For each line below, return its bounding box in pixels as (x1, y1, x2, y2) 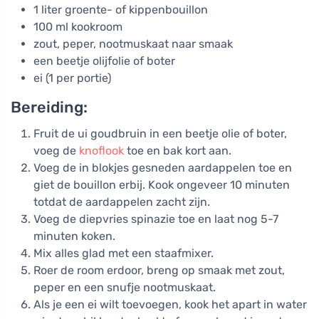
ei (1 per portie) (33, 71, 111, 85)
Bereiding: (11, 98, 88, 117)
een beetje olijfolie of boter (33, 54, 175, 68)
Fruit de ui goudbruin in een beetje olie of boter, (33, 127, 287, 141)
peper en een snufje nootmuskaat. (33, 281, 216, 295)
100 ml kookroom (33, 20, 122, 34)
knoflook (79, 144, 124, 158)
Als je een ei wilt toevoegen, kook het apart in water (33, 298, 307, 312)
